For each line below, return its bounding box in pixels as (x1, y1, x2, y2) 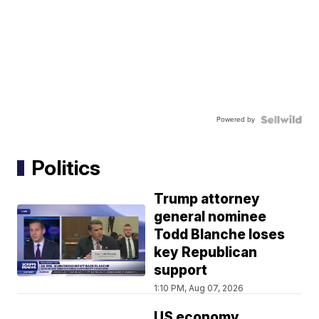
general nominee (154, 209, 267, 226)
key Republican (154, 244, 258, 261)
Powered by (216, 114, 255, 125)
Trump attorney (154, 191, 261, 208)
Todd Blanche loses (154, 226, 286, 244)
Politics (31, 155, 101, 181)
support (154, 262, 208, 279)
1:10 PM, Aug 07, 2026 (154, 283, 244, 294)
